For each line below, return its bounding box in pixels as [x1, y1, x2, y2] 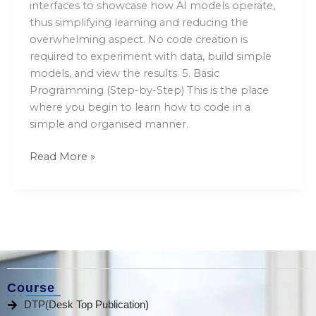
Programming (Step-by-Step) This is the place [29, 84, 269, 97]
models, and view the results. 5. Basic [29, 67, 219, 80]
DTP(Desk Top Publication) [23, 298, 149, 311]
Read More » [29, 150, 95, 164]
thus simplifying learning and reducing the [29, 16, 248, 30]
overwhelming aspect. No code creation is [29, 33, 248, 47]
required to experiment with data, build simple [29, 50, 272, 63]
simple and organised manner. [29, 118, 188, 131]
